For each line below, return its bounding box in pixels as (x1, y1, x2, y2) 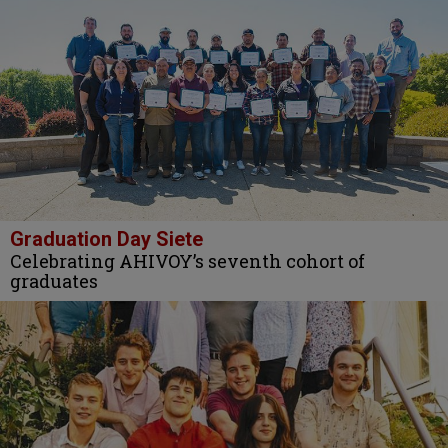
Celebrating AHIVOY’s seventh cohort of (10, 249, 365, 274)
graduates (10, 269, 98, 294)
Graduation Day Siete (10, 227, 203, 252)
